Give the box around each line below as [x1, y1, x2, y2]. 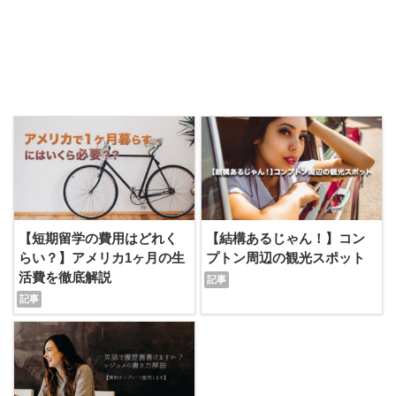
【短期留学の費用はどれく [19, 231, 178, 247]
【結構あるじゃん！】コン [206, 231, 366, 247]
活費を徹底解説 [19, 270, 111, 286]
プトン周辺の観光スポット [206, 250, 366, 266]
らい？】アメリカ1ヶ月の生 [19, 250, 185, 266]
